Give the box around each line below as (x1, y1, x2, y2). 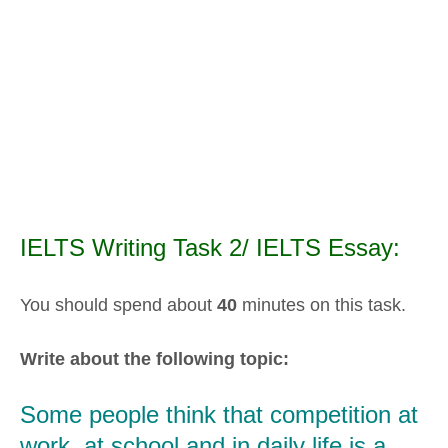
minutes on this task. (237, 295, 406, 316)
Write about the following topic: (20, 348, 289, 369)
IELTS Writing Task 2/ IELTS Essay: (20, 234, 400, 262)
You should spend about (20, 295, 217, 316)
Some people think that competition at (20, 401, 418, 429)
